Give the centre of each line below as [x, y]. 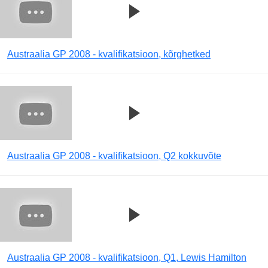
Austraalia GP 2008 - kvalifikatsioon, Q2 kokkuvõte [114, 156]
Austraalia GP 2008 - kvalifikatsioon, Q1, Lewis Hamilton [127, 258]
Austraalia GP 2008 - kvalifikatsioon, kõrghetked [109, 54]
